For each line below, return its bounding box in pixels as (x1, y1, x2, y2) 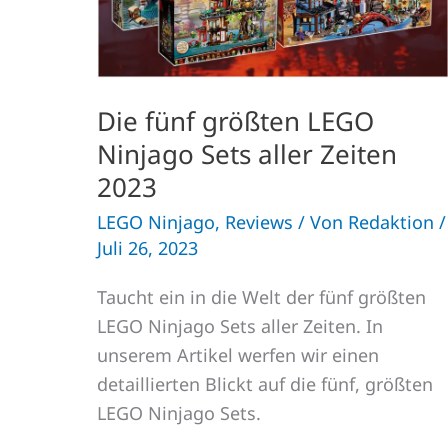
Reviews (225, 209, 293, 234)
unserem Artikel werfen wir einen (97, 342, 379, 367)
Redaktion (348, 209, 439, 234)
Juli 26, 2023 (97, 235, 198, 260)
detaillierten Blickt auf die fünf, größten (97, 371, 433, 396)
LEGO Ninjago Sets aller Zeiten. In (97, 313, 383, 338)
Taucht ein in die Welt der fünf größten (97, 284, 426, 309)
